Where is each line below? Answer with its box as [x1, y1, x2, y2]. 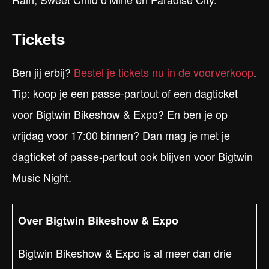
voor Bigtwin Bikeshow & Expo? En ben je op [12, 106, 228, 122]
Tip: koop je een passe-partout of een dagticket [12, 85, 238, 101]
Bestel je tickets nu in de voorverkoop [74, 64, 253, 80]
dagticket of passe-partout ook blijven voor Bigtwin [12, 148, 253, 165]
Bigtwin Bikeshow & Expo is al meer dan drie [18, 245, 232, 261]
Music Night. [12, 169, 71, 186]
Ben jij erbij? [12, 64, 74, 80]
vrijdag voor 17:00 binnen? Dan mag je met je [12, 127, 230, 144]
